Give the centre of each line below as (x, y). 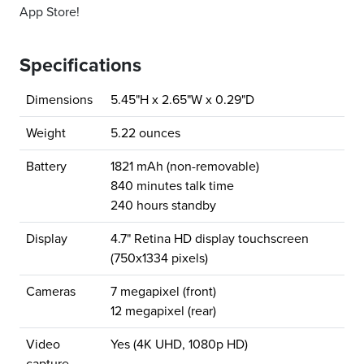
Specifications (80, 66)
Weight (46, 134)
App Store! (50, 13)
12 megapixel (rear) (163, 312)
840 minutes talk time (172, 186)
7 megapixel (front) (163, 292)
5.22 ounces (145, 134)
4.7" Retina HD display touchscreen (210, 239)
